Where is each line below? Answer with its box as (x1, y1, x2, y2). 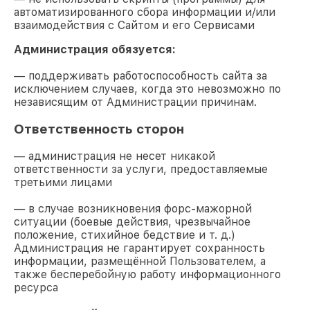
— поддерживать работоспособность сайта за (14, 69, 267, 82)
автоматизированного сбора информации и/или (14, 5, 275, 19)
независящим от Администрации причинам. (14, 95, 257, 109)
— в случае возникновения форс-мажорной (14, 202, 252, 216)
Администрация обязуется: (14, 42, 176, 56)
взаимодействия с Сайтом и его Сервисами (14, 18, 255, 32)
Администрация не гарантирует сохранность (14, 241, 265, 255)
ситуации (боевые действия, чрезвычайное (14, 215, 250, 229)
